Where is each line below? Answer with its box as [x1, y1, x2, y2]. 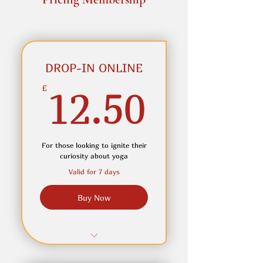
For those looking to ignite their [41, 141, 147, 150]
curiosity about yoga [60, 151, 128, 160]
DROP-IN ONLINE [45, 61, 143, 75]
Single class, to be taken [48, 247, 140, 257]
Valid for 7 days [68, 167, 120, 176]
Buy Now [77, 192, 111, 203]
